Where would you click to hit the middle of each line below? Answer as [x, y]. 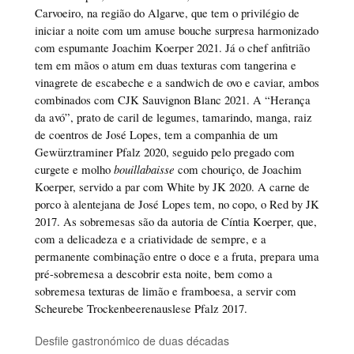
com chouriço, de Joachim [238, 169]
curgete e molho [74, 169]
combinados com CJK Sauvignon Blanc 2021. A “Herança [172, 100]
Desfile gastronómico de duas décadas [132, 340]
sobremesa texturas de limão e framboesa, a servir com [165, 291]
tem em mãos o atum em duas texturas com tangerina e [165, 65]
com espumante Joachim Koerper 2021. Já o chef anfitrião [172, 48]
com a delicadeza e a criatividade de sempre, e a [150, 239]
